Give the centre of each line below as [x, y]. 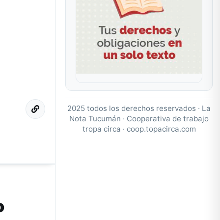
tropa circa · [104, 129]
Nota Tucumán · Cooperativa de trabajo [139, 118]
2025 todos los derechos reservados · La [139, 108]
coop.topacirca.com [161, 129]
